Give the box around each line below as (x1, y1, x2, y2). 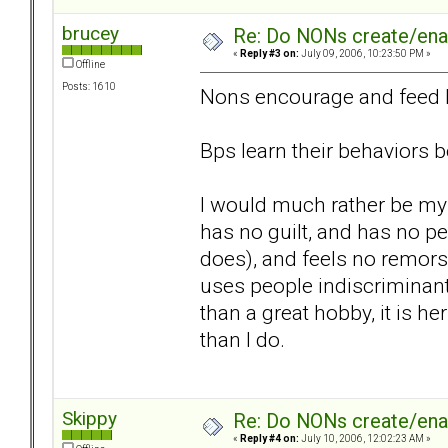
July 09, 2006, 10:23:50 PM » (299, 48, 431, 60)
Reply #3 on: (240, 48, 299, 60)
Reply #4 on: (240, 433, 299, 445)
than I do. (200, 326, 285, 352)
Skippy (62, 407, 117, 431)
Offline (74, 59, 105, 71)
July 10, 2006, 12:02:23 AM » (299, 433, 431, 445)
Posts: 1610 (62, 81, 116, 93)
